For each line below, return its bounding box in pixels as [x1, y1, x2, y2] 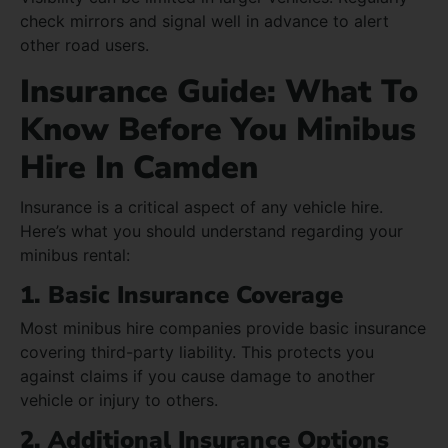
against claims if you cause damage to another [20, 365, 375, 386]
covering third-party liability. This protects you [20, 341, 374, 362]
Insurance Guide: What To [20, 69, 418, 113]
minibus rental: [20, 244, 130, 265]
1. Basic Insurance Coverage [20, 278, 343, 311]
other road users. [20, 34, 149, 55]
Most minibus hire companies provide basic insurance [20, 317, 426, 338]
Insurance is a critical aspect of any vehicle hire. [20, 196, 383, 217]
